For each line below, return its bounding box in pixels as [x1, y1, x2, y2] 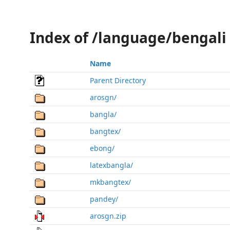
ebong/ [90, 143, 114, 153]
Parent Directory [90, 75, 146, 85]
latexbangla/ [90, 160, 133, 170]
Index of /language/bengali [30, 28, 226, 47]
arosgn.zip [90, 211, 126, 221]
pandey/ [90, 194, 118, 204]
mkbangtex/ [90, 177, 131, 187]
